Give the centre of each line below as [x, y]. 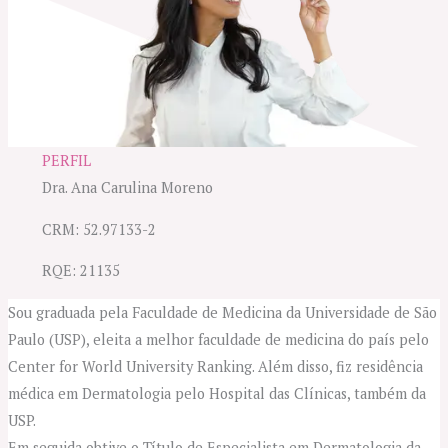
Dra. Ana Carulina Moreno [128, 187]
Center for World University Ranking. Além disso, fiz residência [215, 366]
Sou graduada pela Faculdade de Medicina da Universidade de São [222, 312]
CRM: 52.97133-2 [99, 229]
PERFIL [67, 160]
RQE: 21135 [81, 271]
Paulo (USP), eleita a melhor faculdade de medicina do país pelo [218, 339]
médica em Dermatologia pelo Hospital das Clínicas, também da [216, 393]
